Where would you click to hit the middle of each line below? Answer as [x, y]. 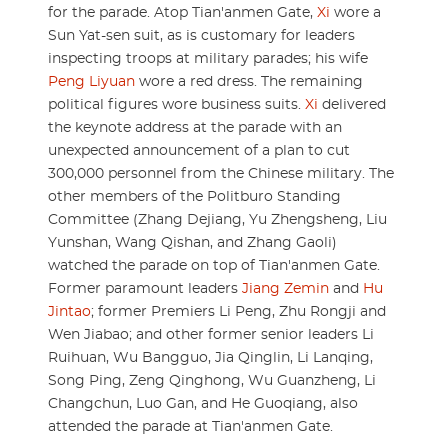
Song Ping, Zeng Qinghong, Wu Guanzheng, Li [212, 381]
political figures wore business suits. [176, 105]
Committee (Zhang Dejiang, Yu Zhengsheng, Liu [217, 220]
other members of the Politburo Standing [194, 197]
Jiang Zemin [285, 289]
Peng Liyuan [91, 82]
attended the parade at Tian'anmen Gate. [192, 427]
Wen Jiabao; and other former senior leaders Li [211, 335]
